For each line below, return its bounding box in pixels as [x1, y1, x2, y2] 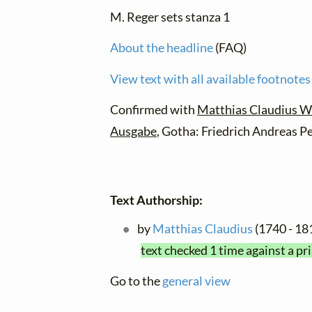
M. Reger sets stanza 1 [110, 10, 230, 25]
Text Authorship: [110, 192, 203, 208]
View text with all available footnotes [110, 71, 311, 86]
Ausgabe [110, 123, 157, 139]
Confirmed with [110, 102, 197, 117]
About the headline [110, 40, 213, 56]
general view [162, 274, 231, 289]
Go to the [110, 274, 162, 289]
